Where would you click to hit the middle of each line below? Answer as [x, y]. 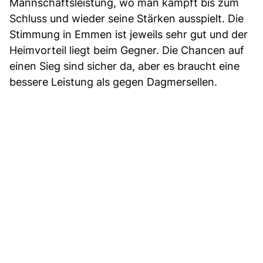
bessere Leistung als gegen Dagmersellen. [113, 82]
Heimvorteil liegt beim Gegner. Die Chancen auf [127, 50]
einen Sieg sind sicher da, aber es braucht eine [124, 66]
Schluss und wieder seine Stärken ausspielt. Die [127, 18]
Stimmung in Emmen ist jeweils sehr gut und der [129, 34]
